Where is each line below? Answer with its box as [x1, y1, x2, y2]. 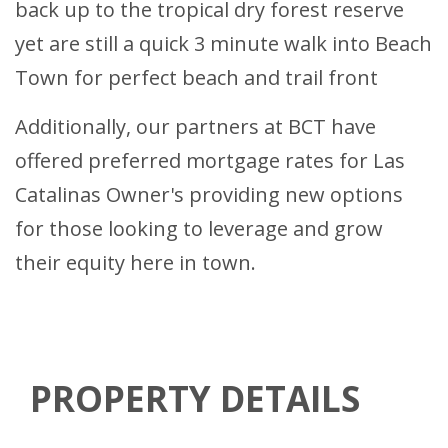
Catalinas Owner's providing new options [15, 181, 403, 209]
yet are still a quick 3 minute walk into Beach [15, 30, 432, 58]
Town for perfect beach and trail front [15, 64, 378, 92]
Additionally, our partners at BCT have [15, 113, 376, 141]
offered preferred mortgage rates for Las [15, 147, 405, 175]
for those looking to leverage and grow [15, 215, 383, 243]
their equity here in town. [15, 249, 256, 277]
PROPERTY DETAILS [30, 375, 360, 423]
